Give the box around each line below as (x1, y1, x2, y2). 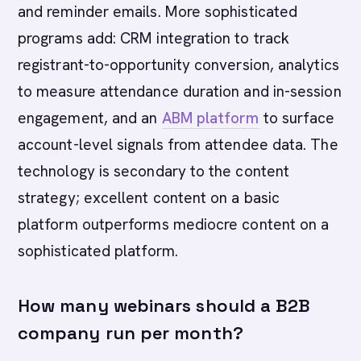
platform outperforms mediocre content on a (18, 214, 330, 234)
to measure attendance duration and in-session (18, 81, 342, 102)
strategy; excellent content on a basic (18, 188, 280, 208)
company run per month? (18, 322, 243, 344)
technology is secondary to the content (18, 161, 290, 181)
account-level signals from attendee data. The (18, 135, 338, 155)
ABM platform (161, 108, 259, 128)
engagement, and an (18, 108, 162, 128)
